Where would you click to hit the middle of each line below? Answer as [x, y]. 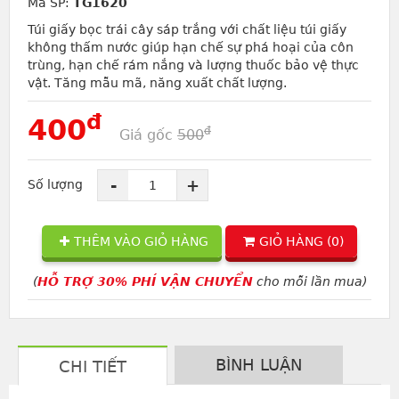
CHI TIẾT [93, 367]
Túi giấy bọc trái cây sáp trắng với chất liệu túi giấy [187, 30]
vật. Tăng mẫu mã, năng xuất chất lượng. [157, 83]
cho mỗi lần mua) [309, 282]
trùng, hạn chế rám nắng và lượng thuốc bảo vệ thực [193, 65]
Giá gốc [148, 135]
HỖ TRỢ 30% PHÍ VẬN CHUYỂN [145, 282]
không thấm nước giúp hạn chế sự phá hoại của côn [191, 48]
